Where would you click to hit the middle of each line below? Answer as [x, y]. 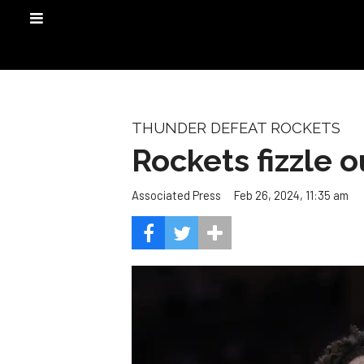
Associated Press [176, 195]
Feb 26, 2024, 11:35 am [291, 195]
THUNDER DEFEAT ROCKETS [236, 128]
